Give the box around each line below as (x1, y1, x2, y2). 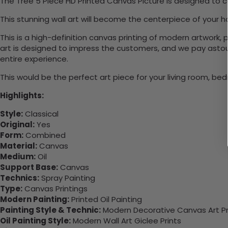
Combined (23, 130, 66, 141)
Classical (23, 108, 59, 120)
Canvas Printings (22, 183, 88, 194)
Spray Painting (39, 173, 95, 184)
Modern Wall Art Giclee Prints (71, 215, 181, 226)
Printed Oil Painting (69, 194, 142, 205)
